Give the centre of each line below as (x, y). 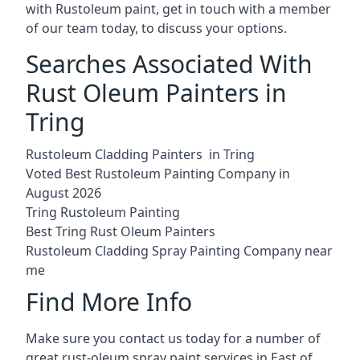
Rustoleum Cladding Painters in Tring (140, 154)
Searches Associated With (169, 63)
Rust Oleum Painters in (156, 92)
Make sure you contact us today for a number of (173, 338)
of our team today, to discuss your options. (156, 28)
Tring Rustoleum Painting (103, 212)
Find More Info (109, 301)
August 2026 (63, 192)
